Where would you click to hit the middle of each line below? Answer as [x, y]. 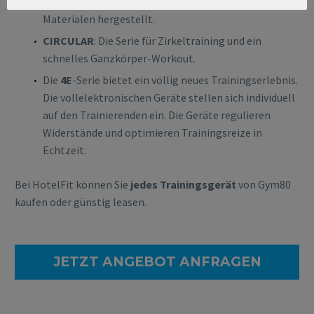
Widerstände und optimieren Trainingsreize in [152, 133]
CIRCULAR [68, 41]
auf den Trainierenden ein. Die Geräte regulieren [157, 115]
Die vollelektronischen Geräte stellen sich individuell [169, 98]
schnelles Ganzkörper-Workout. [119, 59]
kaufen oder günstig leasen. [81, 202]
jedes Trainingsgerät [183, 184]
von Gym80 [264, 184]
